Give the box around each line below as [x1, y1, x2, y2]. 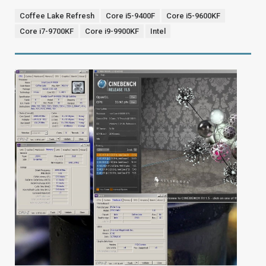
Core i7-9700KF [20, 27, 74, 36]
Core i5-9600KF [166, 11, 220, 21]
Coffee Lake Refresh [20, 11, 94, 21]
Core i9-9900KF [85, 27, 139, 36]
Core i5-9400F [106, 11, 155, 21]
